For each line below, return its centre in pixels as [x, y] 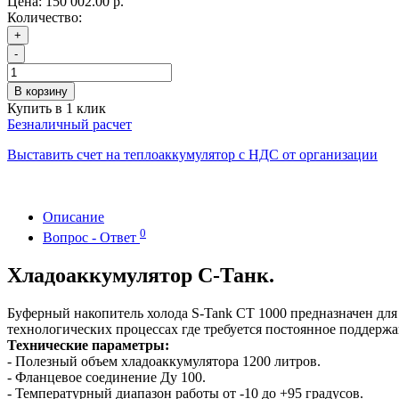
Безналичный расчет [69, 125]
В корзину [41, 92]
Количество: [45, 18]
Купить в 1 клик [57, 109]
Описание [73, 217]
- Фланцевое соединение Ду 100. [106, 377]
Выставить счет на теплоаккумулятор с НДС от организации [192, 155]
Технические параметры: [88, 345]
